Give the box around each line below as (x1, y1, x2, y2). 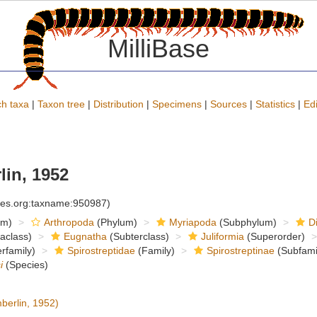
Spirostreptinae (206, 245, 275, 256)
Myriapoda (168, 217, 217, 228)
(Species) (2, 259, 48, 270)
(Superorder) (243, 231, 305, 242)
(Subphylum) (216, 217, 277, 228)
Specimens (152, 98, 202, 110)
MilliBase (108, 34, 209, 63)
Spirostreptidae (67, 245, 135, 256)
